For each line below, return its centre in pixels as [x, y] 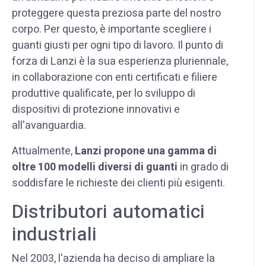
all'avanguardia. [49, 125]
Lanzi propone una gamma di [146, 151]
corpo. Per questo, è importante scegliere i [112, 29]
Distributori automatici [108, 211]
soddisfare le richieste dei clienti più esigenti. [118, 183]
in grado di [203, 167]
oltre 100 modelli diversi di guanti [95, 167]
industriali [54, 234]
